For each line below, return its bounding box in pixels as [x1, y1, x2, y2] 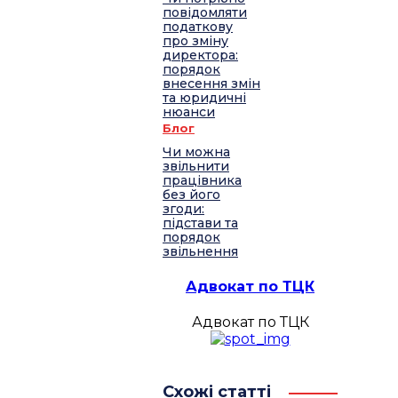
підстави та [163, 215, 238, 232]
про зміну [163, 33, 228, 50]
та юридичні [163, 90, 246, 107]
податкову [163, 19, 233, 36]
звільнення [163, 243, 238, 260]
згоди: [163, 201, 204, 218]
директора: [163, 47, 238, 64]
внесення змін [163, 76, 260, 92]
